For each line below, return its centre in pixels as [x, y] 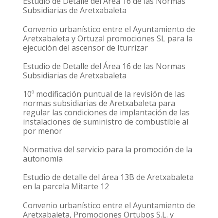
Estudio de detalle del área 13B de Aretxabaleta [108, 177]
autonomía [43, 159]
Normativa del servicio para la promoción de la [108, 150]
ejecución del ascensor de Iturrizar [85, 47]
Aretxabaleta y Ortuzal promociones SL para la [108, 38]
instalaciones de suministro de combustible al [106, 121]
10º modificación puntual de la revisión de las [104, 94]
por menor [43, 131]
